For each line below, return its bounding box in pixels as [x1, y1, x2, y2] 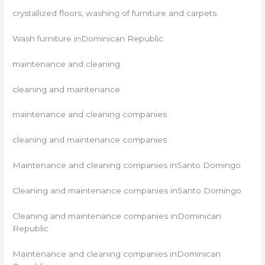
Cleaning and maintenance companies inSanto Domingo [12, 186, 242, 196]
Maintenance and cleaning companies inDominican [12, 248, 221, 258]
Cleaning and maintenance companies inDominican [12, 211, 222, 221]
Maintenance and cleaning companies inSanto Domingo [12, 160, 241, 170]
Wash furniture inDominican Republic [12, 33, 164, 43]
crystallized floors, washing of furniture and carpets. [12, 8, 219, 18]
